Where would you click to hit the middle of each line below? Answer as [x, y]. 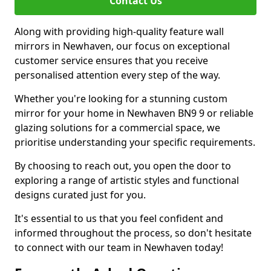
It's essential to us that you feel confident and [119, 218]
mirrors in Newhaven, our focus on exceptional [122, 46]
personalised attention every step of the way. [117, 75]
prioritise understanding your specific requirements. [135, 142]
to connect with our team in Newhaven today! [119, 247]
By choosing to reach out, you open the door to [123, 166]
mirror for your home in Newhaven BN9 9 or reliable [134, 113]
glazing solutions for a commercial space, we [117, 128]
